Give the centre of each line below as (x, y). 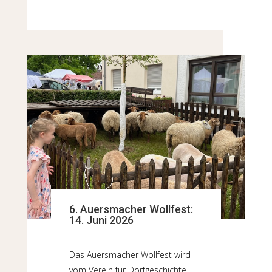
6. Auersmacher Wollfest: (131, 209)
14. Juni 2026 (101, 220)
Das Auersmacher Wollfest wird (130, 254)
